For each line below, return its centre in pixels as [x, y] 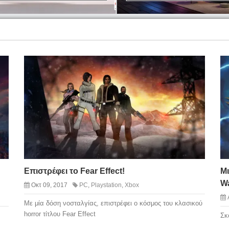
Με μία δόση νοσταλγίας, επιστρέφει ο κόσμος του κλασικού [113, 203]
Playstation [106, 185]
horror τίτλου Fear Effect [60, 214]
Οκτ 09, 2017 [49, 185]
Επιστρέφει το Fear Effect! [74, 171]
